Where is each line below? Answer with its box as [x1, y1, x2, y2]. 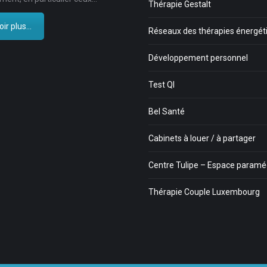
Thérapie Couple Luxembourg [148, 187, 260, 197]
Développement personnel [148, 53, 248, 63]
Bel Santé [148, 107, 185, 117]
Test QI [148, 80, 175, 90]
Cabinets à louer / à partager [148, 133, 256, 144]
